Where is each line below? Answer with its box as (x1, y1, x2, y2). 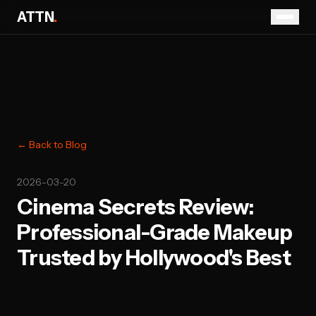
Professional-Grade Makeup (17, 219, 293, 245)
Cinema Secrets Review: (17, 194, 254, 220)
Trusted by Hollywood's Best (17, 245, 291, 271)
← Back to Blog (17, 138, 87, 151)
